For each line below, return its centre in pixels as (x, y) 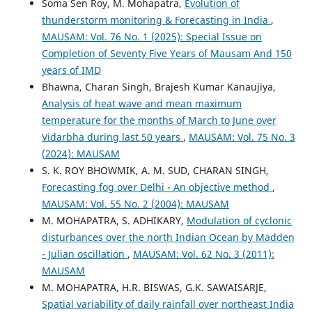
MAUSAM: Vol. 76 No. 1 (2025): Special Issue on (151, 36)
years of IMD (71, 70)
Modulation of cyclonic (239, 220)
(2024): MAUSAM (80, 153)
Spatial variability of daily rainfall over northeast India (167, 304)
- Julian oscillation (84, 253)
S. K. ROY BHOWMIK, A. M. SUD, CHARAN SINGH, (155, 170)
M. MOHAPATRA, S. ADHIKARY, (114, 220)
